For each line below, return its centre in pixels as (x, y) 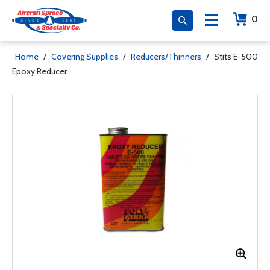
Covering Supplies (85, 57)
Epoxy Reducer (39, 71)
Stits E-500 (236, 57)
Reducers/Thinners (166, 57)
